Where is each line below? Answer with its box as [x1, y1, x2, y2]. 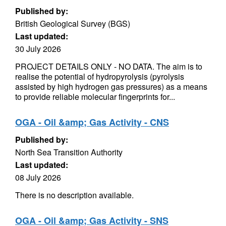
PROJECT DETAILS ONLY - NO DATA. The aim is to [15, 61, 202, 72]
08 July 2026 [15, 172, 61, 183]
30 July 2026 [15, 43, 61, 54]
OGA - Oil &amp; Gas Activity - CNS [15, 116, 169, 129]
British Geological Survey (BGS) [15, 18, 130, 29]
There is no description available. [15, 189, 134, 201]
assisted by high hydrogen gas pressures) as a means [15, 81, 207, 92]
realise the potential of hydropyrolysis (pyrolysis [15, 71, 184, 82]
